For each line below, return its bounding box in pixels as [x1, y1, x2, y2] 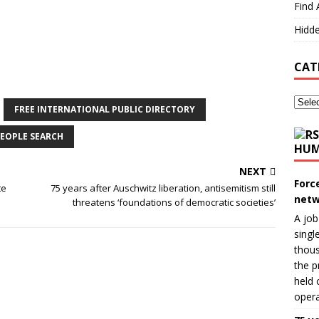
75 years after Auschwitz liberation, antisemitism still [51, 182, 276, 194]
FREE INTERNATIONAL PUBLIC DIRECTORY [14, 103, 195, 115]
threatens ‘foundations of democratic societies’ [73, 196, 276, 209]
